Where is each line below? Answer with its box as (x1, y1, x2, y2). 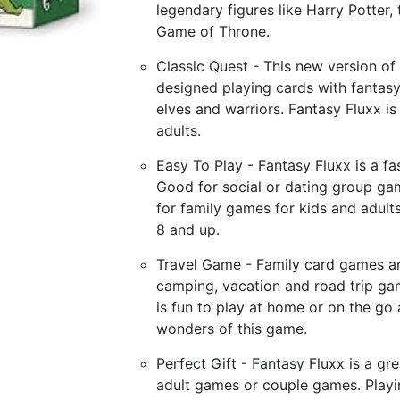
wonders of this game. (155, 320, 307, 337)
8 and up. (155, 221, 220, 238)
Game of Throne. (155, 22, 270, 40)
